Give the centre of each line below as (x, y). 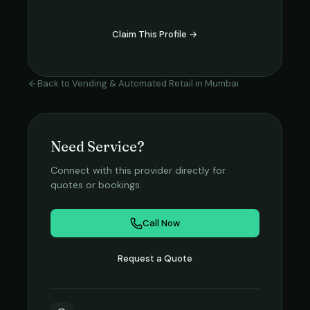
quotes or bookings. (96, 185)
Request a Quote (155, 258)
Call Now (161, 223)
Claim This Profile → (155, 34)
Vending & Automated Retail (133, 83)
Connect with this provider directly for (138, 170)
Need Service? (98, 146)
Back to (55, 83)
